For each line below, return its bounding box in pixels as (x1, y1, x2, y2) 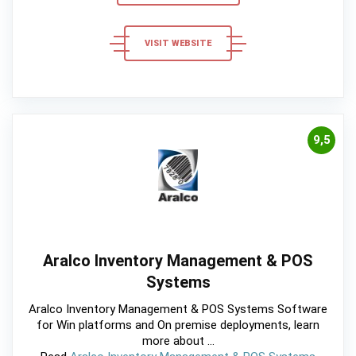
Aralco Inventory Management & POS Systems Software (29, 301, 327, 316)
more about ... (141, 333, 215, 348)
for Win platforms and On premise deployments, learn (37, 317, 319, 332)
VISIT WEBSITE (145, 38, 211, 49)
